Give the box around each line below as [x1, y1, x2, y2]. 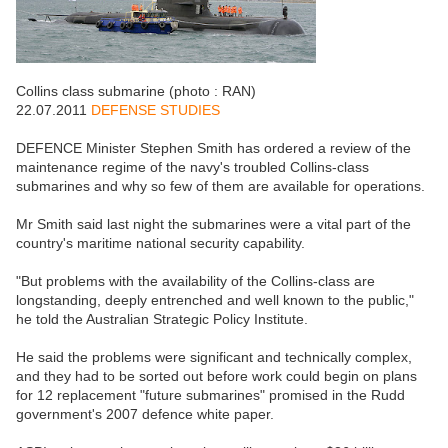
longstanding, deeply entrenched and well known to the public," [16, 292, 414, 309]
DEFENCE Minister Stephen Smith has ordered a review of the [16, 140, 411, 157]
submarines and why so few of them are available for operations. [16, 178, 425, 195]
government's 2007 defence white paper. [16, 406, 274, 423]
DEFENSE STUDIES [91, 102, 220, 119]
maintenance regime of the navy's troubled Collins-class [16, 159, 369, 176]
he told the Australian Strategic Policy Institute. [16, 311, 308, 328]
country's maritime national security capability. [16, 235, 305, 252]
